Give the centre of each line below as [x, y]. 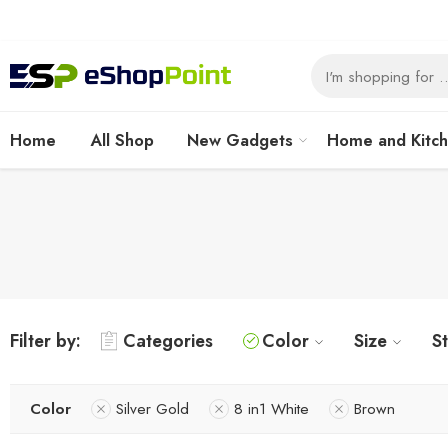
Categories [168, 341]
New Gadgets [240, 140]
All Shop [121, 140]
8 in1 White [271, 408]
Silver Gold [152, 408]
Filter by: [45, 341]
